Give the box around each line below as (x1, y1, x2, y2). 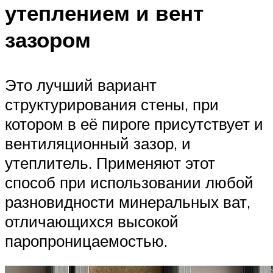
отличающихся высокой (5, 211, 179, 231)
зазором (5, 26, 91, 54)
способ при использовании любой (5, 172, 253, 192)
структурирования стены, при (5, 94, 219, 114)
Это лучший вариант (5, 74, 157, 94)
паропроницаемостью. (5, 230, 168, 250)
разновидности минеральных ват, (5, 191, 250, 211)
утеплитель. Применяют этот (5, 152, 215, 172)
